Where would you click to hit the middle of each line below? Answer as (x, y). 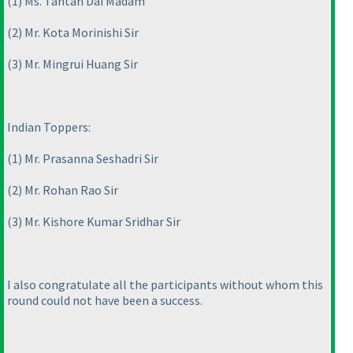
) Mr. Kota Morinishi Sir (78, 32)
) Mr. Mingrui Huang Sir (78, 64)
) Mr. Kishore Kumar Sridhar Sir (99, 221)
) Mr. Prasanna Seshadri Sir (88, 158)
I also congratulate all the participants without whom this (165, 284)
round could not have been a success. (105, 300)
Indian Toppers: (49, 127)
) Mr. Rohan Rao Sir (68, 190)
